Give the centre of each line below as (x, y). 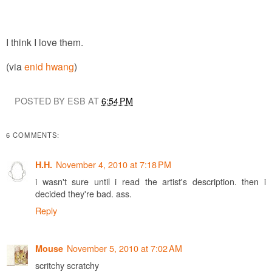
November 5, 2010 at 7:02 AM (124, 248)
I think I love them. (45, 42)
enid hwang (49, 66)
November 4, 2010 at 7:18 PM (114, 164)
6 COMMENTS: (33, 135)
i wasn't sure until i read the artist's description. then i (151, 181)
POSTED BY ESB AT (58, 101)
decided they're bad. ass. (83, 193)
